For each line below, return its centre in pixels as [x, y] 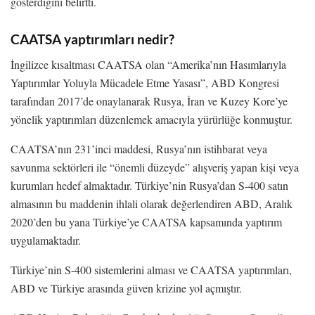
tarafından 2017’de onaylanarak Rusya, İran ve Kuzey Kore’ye [149, 101]
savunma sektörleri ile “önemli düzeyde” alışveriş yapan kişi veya [155, 167]
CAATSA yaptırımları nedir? [92, 39]
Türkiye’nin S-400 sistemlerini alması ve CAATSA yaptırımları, [151, 270]
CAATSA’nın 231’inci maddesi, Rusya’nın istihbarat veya [139, 149]
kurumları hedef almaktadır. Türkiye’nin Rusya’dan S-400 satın [149, 186]
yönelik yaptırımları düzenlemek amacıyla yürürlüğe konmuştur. [152, 120]
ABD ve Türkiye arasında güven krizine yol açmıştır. [126, 288]
